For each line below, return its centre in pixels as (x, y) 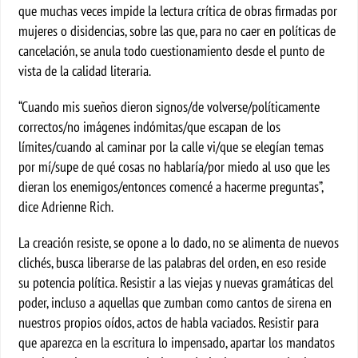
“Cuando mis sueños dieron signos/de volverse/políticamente (169, 107)
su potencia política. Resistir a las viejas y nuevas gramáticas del (176, 282)
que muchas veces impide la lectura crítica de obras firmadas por (178, 11)
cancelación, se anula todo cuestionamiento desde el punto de (172, 51)
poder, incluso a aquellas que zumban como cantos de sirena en (175, 302)
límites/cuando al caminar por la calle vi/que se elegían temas (171, 147)
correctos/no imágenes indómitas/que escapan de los (150, 127)
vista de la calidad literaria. (88, 71)
